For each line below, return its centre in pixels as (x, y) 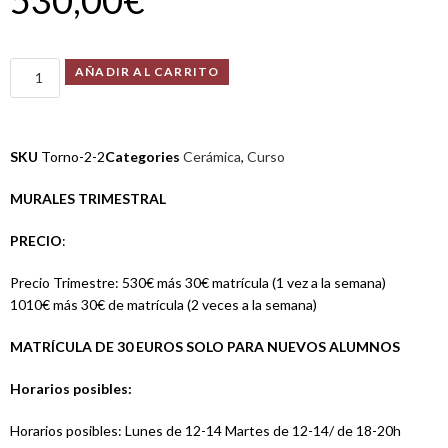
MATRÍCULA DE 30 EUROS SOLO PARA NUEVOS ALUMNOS (205, 346)
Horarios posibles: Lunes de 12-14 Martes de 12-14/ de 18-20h (205, 430)
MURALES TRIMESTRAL (88, 198)
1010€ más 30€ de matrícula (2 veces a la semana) (163, 304)
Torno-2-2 (73, 156)
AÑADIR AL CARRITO (147, 71)
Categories (142, 156)
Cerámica (212, 156)
